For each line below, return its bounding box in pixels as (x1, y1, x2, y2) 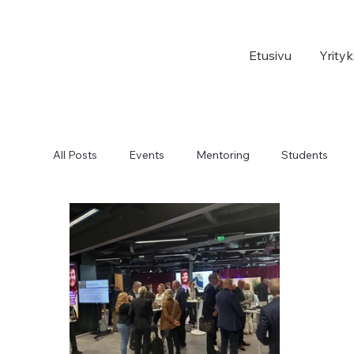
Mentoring (196, 147, 250, 162)
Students (281, 147, 329, 162)
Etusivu (248, 47, 292, 64)
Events (129, 147, 165, 162)
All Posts (53, 147, 98, 162)
